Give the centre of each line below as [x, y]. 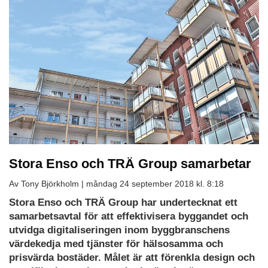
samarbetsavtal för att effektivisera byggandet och [129, 216]
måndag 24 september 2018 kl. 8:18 [155, 183]
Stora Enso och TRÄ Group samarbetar [130, 163]
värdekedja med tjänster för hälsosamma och [116, 243]
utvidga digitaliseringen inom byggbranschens [119, 230]
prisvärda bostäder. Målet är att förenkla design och [132, 257]
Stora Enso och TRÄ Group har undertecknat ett [123, 202]
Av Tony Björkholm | [48, 183]
